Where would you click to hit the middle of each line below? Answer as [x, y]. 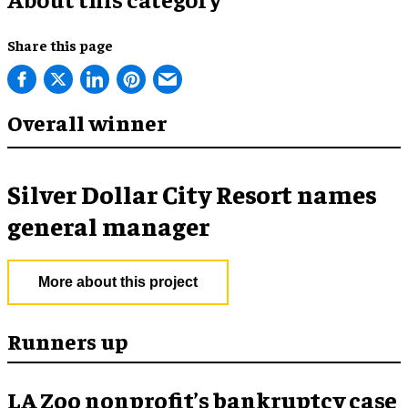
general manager [108, 225]
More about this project [118, 282]
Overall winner [87, 122]
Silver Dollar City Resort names [192, 194]
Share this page [60, 45]
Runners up [67, 341]
